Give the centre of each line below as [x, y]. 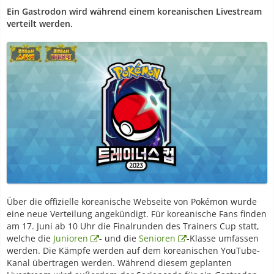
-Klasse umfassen [223, 239]
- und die [119, 239]
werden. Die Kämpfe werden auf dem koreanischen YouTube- [133, 251]
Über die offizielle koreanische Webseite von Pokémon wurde [132, 202]
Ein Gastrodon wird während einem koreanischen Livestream [134, 11]
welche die [30, 239]
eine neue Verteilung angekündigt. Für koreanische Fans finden [137, 214]
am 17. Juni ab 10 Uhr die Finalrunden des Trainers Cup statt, [133, 226]
